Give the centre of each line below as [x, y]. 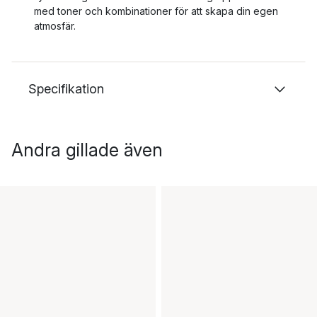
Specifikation [66, 89]
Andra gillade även [87, 150]
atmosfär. [55, 26]
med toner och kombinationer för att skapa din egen [156, 11]
